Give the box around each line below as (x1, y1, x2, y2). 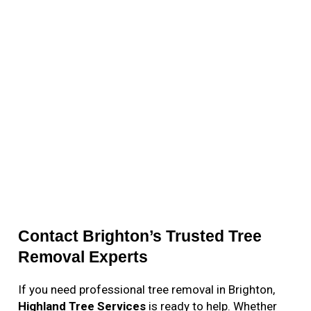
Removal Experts (18, 248, 149, 267)
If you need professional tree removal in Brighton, (18, 283, 276, 297)
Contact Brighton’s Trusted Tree (18, 227, 262, 246)
